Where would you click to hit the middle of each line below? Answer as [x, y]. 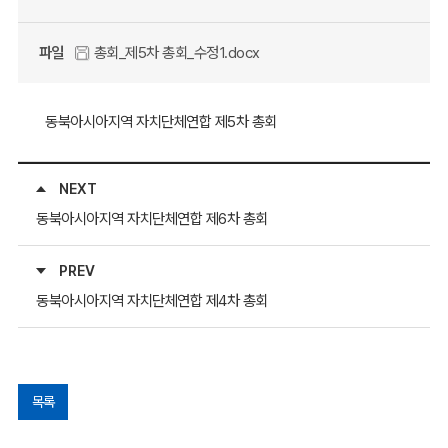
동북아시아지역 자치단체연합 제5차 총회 [161, 121]
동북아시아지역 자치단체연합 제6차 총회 [152, 219]
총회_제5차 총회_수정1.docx [175, 52]
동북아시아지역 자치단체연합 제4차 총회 [152, 301]
